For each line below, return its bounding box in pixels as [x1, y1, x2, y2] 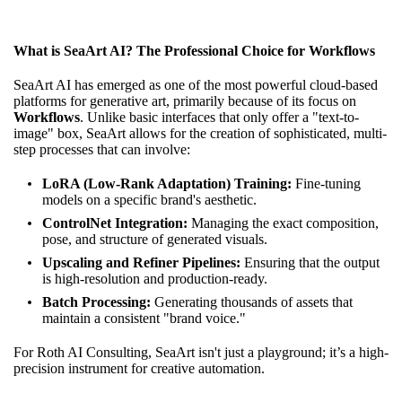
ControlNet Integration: [42, 214, 188, 231]
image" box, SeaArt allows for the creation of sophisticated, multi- [13, 125, 387, 141]
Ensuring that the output [240, 254, 380, 270]
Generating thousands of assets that [151, 293, 353, 310]
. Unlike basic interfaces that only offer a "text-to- [80, 109, 359, 125]
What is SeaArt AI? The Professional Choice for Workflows [13, 42, 375, 58]
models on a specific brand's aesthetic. [42, 191, 257, 207]
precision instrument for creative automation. [13, 360, 265, 376]
